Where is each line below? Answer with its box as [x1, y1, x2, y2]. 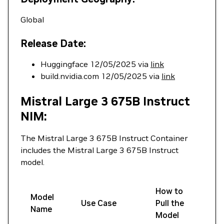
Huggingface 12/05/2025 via [40, 59, 150, 69]
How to [155, 186, 183, 196]
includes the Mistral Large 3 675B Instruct [20, 145, 178, 155]
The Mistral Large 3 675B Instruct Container [20, 133, 188, 143]
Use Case [81, 198, 116, 208]
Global [20, 14, 44, 24]
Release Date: [20, 37, 86, 50]
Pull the [155, 198, 184, 208]
